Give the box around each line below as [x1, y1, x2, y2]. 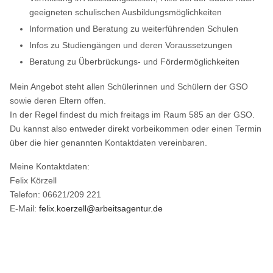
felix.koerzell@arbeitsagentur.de [39, 203, 163, 213]
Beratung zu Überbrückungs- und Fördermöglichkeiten [29, 56, 240, 66]
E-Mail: [10, 203, 40, 213]
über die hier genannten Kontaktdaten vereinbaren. [10, 137, 208, 147]
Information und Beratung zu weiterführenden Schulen [29, 23, 239, 34]
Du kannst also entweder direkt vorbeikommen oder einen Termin [10, 123, 262, 133]
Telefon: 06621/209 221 [10, 189, 102, 199]
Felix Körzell [10, 175, 57, 185]
